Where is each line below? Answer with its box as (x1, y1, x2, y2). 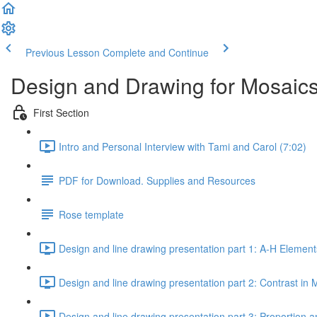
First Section (33, 105, 89, 120)
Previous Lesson (25, 45, 100, 59)
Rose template (59, 207, 124, 221)
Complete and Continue (103, 45, 209, 59)
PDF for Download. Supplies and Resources (59, 173, 255, 188)
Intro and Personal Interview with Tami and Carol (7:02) (59, 139, 306, 154)
